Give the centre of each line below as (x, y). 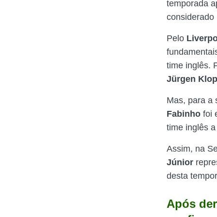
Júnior (180, 162)
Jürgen (181, 79)
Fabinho (184, 114)
